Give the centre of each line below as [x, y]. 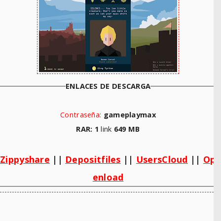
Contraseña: [81, 114]
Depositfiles [93, 159]
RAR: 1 [89, 129]
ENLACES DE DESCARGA [108, 86]
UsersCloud [162, 159]
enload [108, 177]
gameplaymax [129, 114]
